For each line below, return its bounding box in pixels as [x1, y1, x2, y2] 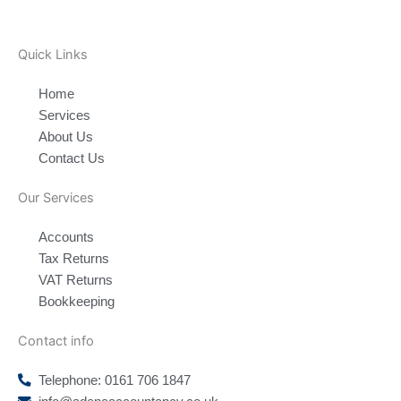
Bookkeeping [38, 294, 115, 310]
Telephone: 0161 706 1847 [38, 373, 192, 388]
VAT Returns [38, 273, 114, 288]
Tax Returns [38, 252, 110, 267]
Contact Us [38, 151, 106, 166]
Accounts [38, 230, 95, 245]
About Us [38, 130, 94, 145]
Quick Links [18, 47, 88, 64]
